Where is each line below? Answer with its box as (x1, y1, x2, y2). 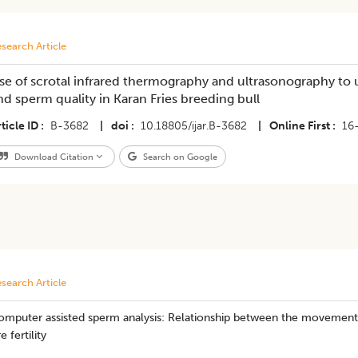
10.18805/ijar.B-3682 (140, 119, 247, 133)
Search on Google (140, 151, 217, 162)
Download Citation (11, 151, 96, 162)
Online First (268, 119, 330, 133)
